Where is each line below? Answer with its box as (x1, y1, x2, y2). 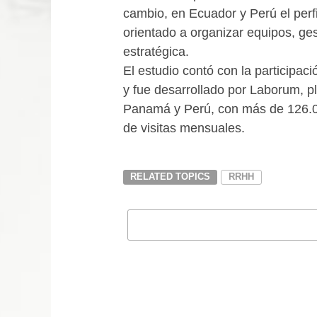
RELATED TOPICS (130, 171, 210, 183)
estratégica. (123, 44, 189, 59)
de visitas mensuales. (123, 120, 245, 136)
